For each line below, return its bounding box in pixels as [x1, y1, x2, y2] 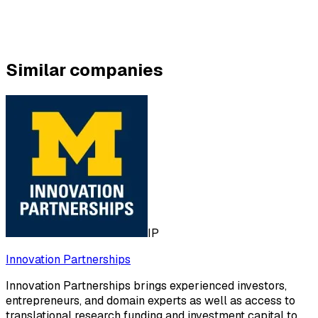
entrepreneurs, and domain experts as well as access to [6, 293, 295, 309]
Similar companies [6, 59, 163, 82]
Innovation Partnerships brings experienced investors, [6, 278, 287, 294]
